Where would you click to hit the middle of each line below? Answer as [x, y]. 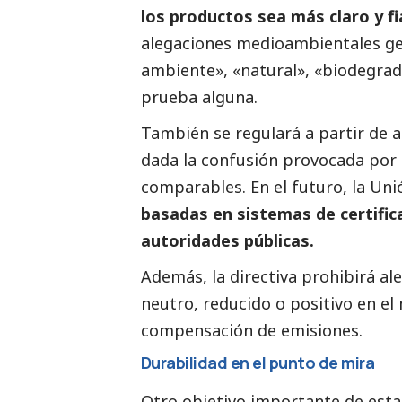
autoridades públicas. [227, 240]
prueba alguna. [199, 96]
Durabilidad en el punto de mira [258, 362]
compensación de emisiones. [252, 330]
